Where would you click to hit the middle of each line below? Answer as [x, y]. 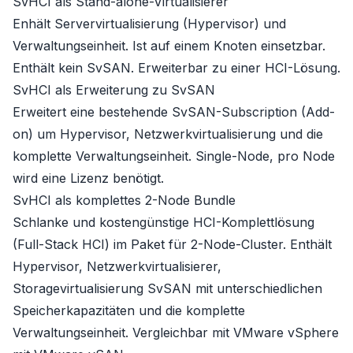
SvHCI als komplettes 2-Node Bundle [124, 200]
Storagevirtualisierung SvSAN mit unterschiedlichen [167, 288]
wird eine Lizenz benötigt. [88, 178]
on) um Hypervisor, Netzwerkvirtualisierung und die [168, 134]
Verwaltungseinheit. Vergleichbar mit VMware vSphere [176, 333]
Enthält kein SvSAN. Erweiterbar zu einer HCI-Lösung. [176, 68]
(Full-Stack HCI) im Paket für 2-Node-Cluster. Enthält [172, 244]
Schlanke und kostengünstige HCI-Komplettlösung [163, 222]
